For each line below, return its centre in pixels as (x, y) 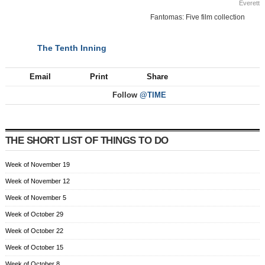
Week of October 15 (34, 248)
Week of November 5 (36, 198)
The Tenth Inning (72, 48)
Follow (125, 95)
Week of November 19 (38, 165)
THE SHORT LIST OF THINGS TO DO (87, 141)
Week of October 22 (34, 231)
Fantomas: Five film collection (198, 17)
